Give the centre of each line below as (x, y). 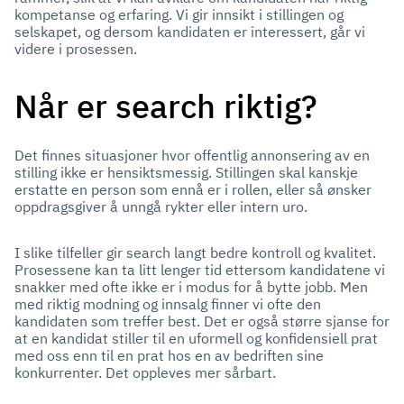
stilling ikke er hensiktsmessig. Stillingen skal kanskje (186, 172)
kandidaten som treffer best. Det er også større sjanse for (202, 321)
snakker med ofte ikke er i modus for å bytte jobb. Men (191, 287)
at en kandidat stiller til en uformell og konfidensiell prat (196, 338)
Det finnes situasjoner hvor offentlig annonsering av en (192, 155)
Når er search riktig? (166, 106)
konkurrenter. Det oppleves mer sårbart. (145, 372)
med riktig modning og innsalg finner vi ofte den (168, 304)
